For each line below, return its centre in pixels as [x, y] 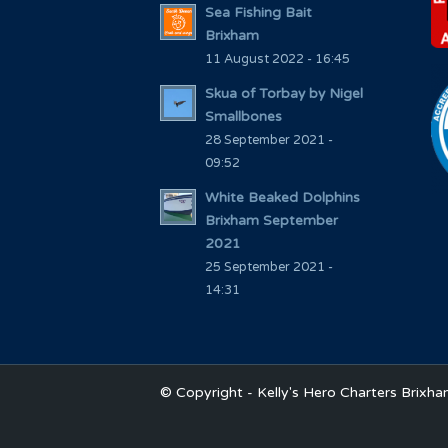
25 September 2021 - [269, 268]
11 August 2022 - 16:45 [277, 60]
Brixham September [271, 221]
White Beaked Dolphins [282, 198]
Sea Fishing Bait [258, 13]
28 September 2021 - [269, 141]
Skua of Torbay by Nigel [284, 94]
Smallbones [243, 117]
